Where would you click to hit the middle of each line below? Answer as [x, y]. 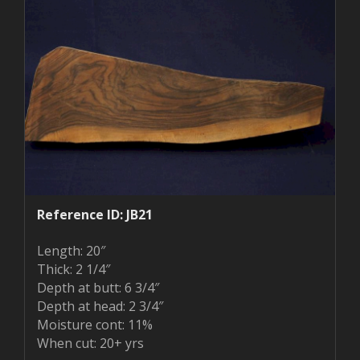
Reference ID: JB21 [95, 214]
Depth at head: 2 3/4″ [100, 306]
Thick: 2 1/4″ [74, 269]
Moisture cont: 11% [95, 324]
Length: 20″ [71, 250]
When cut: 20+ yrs [90, 343]
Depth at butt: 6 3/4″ [98, 287]
